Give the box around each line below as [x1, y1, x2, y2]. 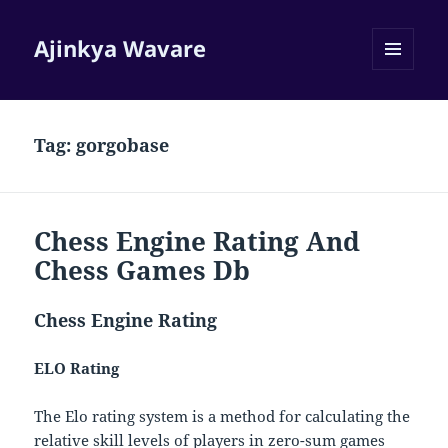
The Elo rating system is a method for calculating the [34, 406, 411, 427]
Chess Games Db [34, 252, 251, 289]
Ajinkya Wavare [34, 33, 207, 64]
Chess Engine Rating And [34, 223, 361, 260]
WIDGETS [372, 103, 429, 121]
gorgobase [76, 133, 170, 158]
